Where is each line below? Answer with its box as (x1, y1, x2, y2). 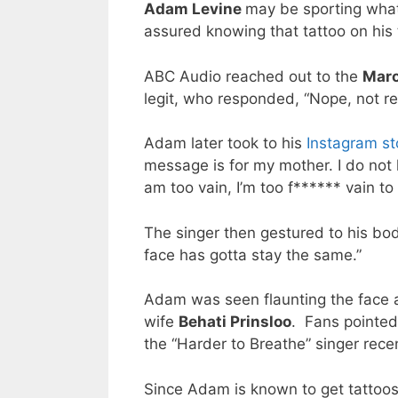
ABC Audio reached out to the (144, 67, 362, 85)
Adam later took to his (144, 134, 306, 153)
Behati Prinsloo (179, 313, 291, 331)
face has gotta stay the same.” (144, 245, 362, 264)
